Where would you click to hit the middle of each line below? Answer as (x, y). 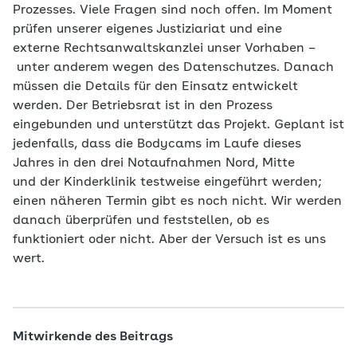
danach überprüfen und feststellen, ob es (141, 220)
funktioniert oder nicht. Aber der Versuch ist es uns (169, 239)
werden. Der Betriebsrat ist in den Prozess (143, 106)
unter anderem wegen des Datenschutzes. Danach (173, 67)
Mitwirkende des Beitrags (93, 337)
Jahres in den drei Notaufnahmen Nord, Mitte (154, 163)
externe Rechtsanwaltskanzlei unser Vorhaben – (164, 48)
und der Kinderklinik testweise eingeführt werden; (167, 182)
